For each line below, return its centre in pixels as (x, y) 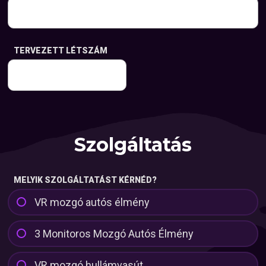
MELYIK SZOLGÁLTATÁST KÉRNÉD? (85, 180)
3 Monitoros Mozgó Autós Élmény (114, 233)
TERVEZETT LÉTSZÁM (61, 51)
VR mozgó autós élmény (92, 202)
